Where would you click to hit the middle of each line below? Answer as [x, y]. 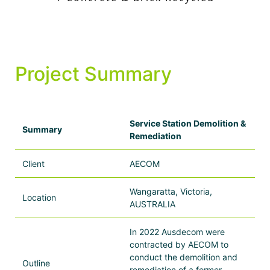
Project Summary [93, 74]
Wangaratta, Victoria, [171, 191]
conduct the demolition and [184, 257]
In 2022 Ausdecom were [177, 231]
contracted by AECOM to [179, 244]
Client [33, 163]
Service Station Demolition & [188, 123]
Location [39, 197]
